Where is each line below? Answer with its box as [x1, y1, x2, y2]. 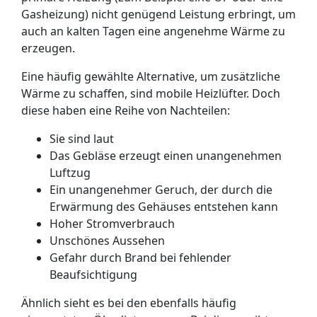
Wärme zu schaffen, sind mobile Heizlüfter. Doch [21, 86, 280, 101]
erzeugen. [21, 40, 75, 56]
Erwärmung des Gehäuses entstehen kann [50, 199, 278, 214]
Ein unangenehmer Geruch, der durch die [50, 182, 272, 197]
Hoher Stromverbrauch [50, 216, 175, 231]
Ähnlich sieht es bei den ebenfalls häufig [21, 295, 236, 311]
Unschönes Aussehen [50, 233, 165, 248]
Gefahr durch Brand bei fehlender [50, 250, 231, 265]
